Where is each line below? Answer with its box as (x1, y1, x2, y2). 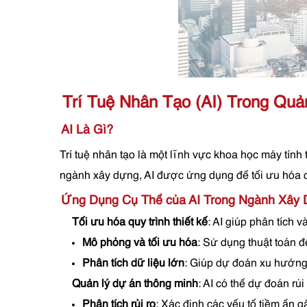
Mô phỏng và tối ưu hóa (82, 238, 197, 249)
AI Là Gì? (61, 124, 113, 136)
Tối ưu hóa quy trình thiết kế (72, 217, 208, 228)
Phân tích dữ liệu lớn (82, 258, 184, 269)
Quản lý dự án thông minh (72, 279, 198, 290)
